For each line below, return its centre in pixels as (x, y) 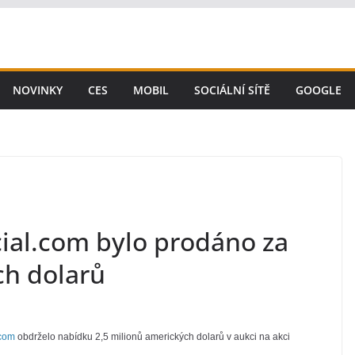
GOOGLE (319, 90)
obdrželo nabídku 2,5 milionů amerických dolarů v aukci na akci (153, 337)
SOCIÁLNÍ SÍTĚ (232, 90)
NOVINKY (38, 90)
